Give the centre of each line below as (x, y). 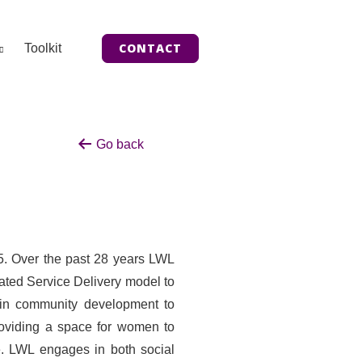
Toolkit (43, 48)
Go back (118, 144)
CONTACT (150, 48)
